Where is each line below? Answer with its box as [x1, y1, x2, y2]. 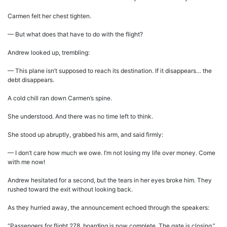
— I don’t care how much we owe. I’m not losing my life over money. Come [8, 149, 215, 157]
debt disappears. [8, 76, 54, 84]
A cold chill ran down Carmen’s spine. [8, 94, 112, 102]
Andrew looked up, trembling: [8, 49, 90, 57]
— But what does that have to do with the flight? [8, 30, 143, 39]
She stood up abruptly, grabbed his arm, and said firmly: [8, 131, 163, 139]
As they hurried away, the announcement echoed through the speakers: [8, 204, 209, 212]
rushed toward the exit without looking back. [8, 185, 133, 194]
